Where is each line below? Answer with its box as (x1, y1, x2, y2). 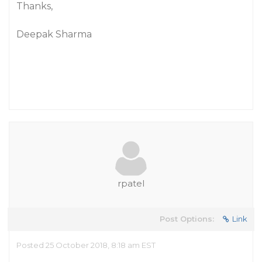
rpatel (118, 178, 144, 189)
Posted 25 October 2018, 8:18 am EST (16, 240, 156, 250)
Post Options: (160, 214, 214, 223)
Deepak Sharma (16, 29, 92, 40)
